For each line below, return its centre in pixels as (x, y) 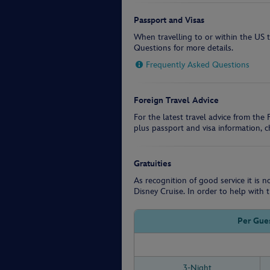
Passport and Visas (169, 20)
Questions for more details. (184, 48)
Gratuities (152, 164)
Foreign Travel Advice (176, 100)
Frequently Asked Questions (198, 65)
